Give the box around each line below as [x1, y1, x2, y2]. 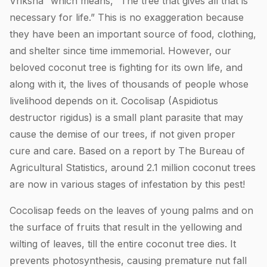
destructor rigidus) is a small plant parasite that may [10, 111, 243, 123]
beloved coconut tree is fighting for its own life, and [10, 61, 243, 73]
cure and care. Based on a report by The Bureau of [10, 144, 245, 157]
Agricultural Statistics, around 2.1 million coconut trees [10, 161, 256, 173]
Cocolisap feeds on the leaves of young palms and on [10, 204, 253, 216]
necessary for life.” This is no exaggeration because [10, 11, 244, 23]
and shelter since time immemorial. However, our [10, 44, 231, 57]
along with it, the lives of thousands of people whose [10, 77, 249, 90]
